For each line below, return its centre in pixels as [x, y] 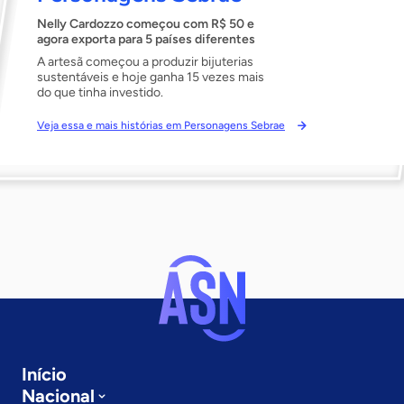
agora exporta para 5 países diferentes [146, 39]
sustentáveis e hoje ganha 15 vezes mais [151, 77]
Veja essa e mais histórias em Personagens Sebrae [161, 125]
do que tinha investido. [100, 92]
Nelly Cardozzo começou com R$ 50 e [146, 24]
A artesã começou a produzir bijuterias [145, 62]
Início [44, 374]
